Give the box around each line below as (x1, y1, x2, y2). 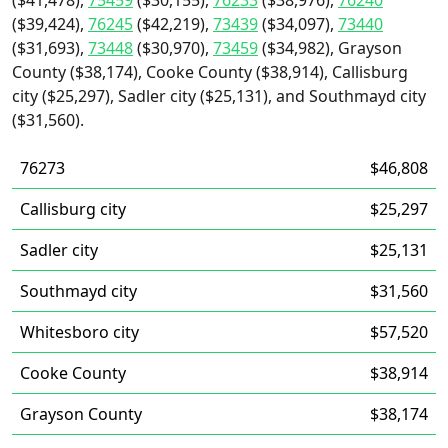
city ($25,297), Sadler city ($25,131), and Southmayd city (12, 85, 426, 107)
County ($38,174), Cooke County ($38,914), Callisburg (12, 61, 408, 83)
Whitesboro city (20, 321, 139, 343)
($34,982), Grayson (258, 37, 402, 59)
